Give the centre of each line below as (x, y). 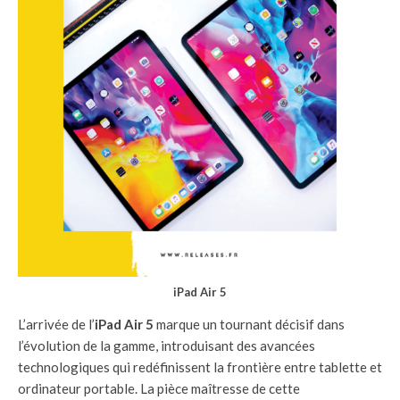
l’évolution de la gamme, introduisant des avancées (167, 345)
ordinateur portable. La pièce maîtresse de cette (159, 388)
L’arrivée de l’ (56, 324)
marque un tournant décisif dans (249, 324)
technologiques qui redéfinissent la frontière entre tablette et (200, 367)
